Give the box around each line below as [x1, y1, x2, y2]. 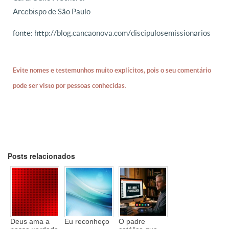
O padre [119, 217, 145, 226]
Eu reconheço [64, 217, 109, 226]
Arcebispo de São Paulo [13, 7, 90, 16]
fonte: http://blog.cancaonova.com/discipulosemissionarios [13, 28, 211, 38]
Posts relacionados [8, 151, 75, 162]
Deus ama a [10, 217, 50, 226]
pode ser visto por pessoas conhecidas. [13, 82, 126, 90]
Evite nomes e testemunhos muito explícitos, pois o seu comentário [13, 66, 211, 75]
